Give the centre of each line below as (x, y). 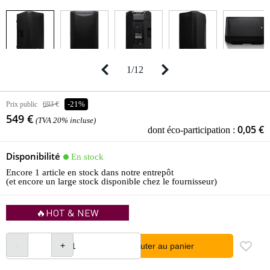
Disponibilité (33, 156)
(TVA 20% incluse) (66, 121)
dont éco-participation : (193, 130)
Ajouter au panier (161, 246)
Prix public (22, 104)
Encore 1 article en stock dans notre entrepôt (90, 172)
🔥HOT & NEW (67, 213)
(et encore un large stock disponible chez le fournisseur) (111, 181)
